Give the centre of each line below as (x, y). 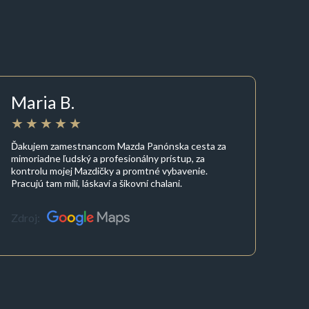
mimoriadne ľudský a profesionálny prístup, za (108, 158)
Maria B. (43, 102)
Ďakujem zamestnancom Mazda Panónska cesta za (119, 146)
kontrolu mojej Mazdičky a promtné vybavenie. (110, 170)
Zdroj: (26, 218)
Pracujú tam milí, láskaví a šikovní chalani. (97, 183)
